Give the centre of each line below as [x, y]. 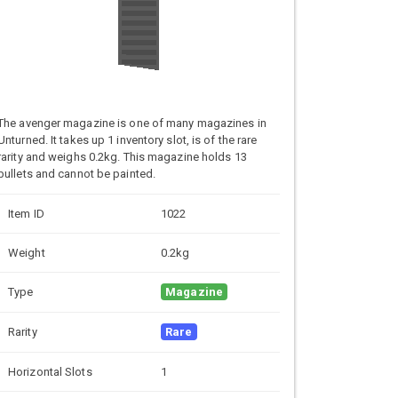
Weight [27, 252]
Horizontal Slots [50, 371]
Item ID [26, 213]
